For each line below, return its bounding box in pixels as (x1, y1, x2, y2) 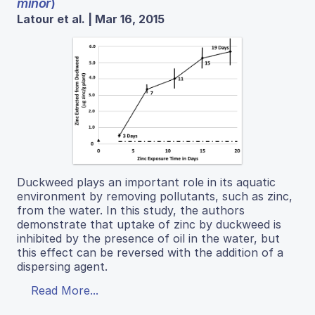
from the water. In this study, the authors (17, 202, 245, 217)
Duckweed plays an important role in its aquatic (17, 174, 276, 189)
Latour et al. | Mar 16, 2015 (17, 12, 165, 27)
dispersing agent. (17, 259, 108, 274)
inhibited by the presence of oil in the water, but (17, 231, 280, 245)
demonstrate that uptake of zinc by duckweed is (17, 217, 281, 231)
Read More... (31, 283, 98, 297)
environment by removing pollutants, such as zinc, (17, 188, 292, 203)
